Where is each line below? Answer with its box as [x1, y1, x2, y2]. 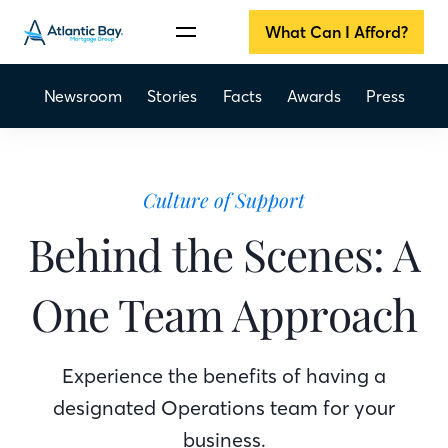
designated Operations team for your [53, 395, 395, 420]
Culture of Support [143, 186, 305, 213]
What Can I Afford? [264, 22, 408, 42]
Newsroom [43, 86, 122, 106]
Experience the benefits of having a [62, 363, 386, 388]
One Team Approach [30, 284, 418, 343]
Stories [147, 86, 198, 106]
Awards [287, 86, 341, 106]
